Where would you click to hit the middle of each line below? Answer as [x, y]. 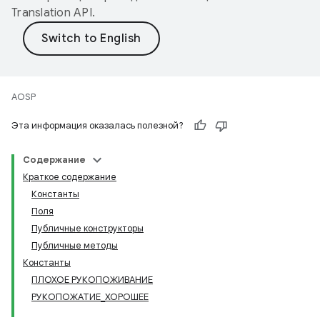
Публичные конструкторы [87, 228]
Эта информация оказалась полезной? [97, 125]
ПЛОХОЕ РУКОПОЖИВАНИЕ [92, 280]
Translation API [52, 13]
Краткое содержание [70, 177]
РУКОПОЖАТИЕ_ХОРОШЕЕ [90, 297]
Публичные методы [75, 245]
